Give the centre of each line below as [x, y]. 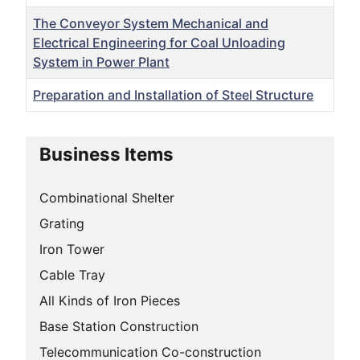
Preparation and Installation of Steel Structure [173, 94]
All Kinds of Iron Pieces [110, 300]
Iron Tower [72, 249]
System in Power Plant [101, 61]
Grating [62, 223]
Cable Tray [72, 274]
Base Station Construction [119, 326]
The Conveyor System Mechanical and [151, 23]
